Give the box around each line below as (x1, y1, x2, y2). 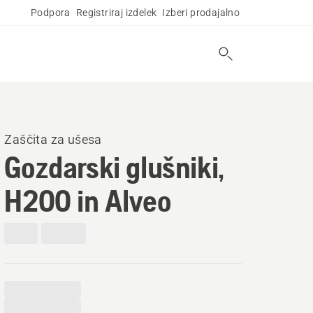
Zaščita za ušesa (4, 132, 102, 147)
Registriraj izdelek (75, 7, 157, 18)
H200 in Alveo (4, 183, 171, 218)
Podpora (30, 7, 71, 18)
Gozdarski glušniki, (4, 150, 224, 184)
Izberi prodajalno (162, 7, 240, 18)
